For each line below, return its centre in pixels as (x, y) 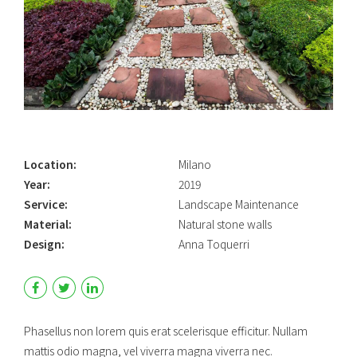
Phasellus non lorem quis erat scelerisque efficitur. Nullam (166, 331)
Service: (46, 204)
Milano (195, 164)
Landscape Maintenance (239, 204)
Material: (48, 224)
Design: (44, 243)
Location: (50, 164)
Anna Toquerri (214, 243)
